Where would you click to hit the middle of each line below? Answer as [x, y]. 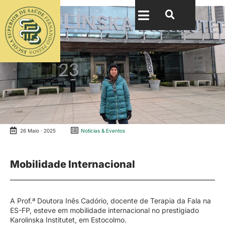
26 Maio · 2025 [38, 130]
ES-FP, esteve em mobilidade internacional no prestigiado [104, 210]
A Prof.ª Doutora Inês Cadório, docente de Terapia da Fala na [110, 201]
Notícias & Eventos [103, 130]
